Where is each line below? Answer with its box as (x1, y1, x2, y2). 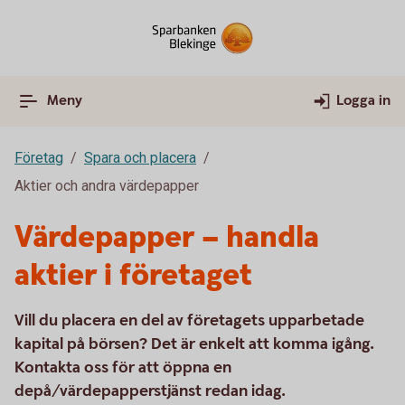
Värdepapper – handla (14, 217, 319, 259)
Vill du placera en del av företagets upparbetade (14, 310, 364, 331)
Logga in (336, 91, 391, 110)
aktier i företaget (14, 255, 252, 297)
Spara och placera (84, 149, 196, 166)
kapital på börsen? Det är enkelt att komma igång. (14, 334, 374, 354)
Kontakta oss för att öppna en (14, 357, 231, 378)
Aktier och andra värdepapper (14, 177, 199, 194)
